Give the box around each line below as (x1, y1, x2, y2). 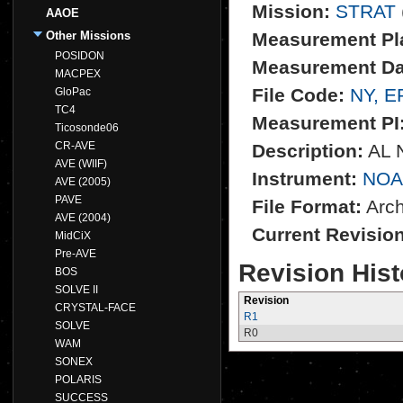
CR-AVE (55, 139, 95, 152)
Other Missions (46, 29, 130, 42)
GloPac (55, 85, 91, 98)
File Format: (252, 196, 362, 218)
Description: (252, 140, 363, 162)
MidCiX (55, 229, 91, 242)
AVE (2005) (55, 175, 111, 188)
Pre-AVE (55, 247, 96, 260)
